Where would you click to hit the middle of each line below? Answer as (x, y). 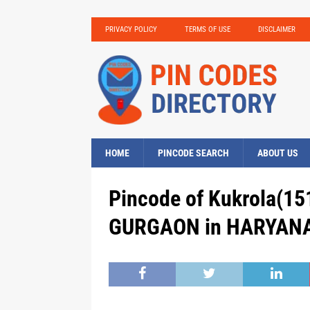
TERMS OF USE (208, 29)
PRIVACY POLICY (131, 29)
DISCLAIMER (277, 29)
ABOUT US (278, 153)
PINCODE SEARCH (193, 153)
